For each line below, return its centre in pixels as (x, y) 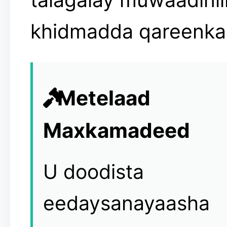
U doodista (93, 172)
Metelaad (102, 98)
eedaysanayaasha (126, 203)
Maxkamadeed (117, 130)
